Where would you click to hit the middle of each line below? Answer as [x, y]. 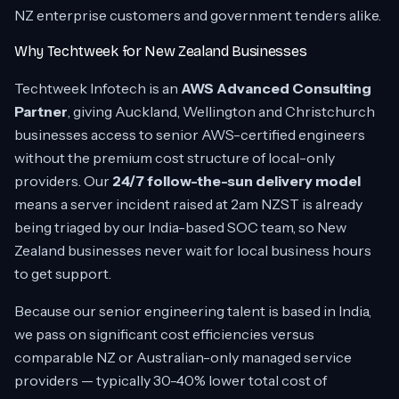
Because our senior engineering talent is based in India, [193, 311]
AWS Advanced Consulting [276, 88]
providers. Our [63, 181]
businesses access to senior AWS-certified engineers [190, 134]
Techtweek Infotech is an [98, 88]
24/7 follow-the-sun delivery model [236, 181]
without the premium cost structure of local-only [175, 158]
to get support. [63, 273]
